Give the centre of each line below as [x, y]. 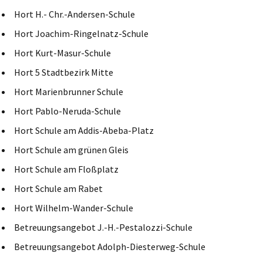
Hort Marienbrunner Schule [69, 91]
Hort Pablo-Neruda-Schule [68, 111]
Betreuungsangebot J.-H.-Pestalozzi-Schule [103, 227]
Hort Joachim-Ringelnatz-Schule [81, 33]
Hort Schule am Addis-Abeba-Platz [84, 130]
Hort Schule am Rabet [58, 188]
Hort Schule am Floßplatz [66, 169]
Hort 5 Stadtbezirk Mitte [64, 72]
